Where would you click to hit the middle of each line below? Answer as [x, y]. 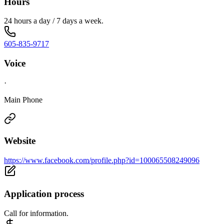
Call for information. [36, 213]
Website [20, 141]
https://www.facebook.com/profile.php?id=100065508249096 [102, 160]
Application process [44, 193]
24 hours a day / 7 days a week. [54, 21]
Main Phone [23, 99]
